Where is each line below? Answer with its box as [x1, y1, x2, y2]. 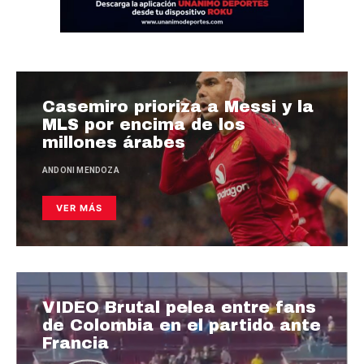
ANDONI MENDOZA [42, 165, 119, 175]
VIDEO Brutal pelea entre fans [42, 297, 316, 316]
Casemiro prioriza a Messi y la [42, 97, 314, 115]
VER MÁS [56, 201, 102, 214]
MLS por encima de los [42, 115, 245, 133]
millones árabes [42, 132, 185, 151]
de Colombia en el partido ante [42, 315, 321, 334]
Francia [42, 333, 109, 352]
